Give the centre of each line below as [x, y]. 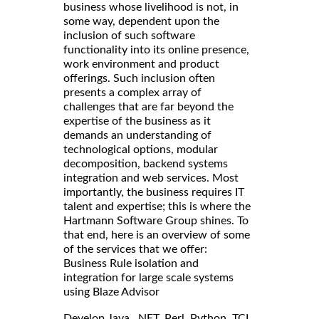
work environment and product [141, 64]
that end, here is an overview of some [157, 235]
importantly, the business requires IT [154, 192]
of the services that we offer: [135, 249]
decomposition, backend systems [146, 163]
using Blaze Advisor [111, 292]
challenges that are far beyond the [148, 106]
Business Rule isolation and [131, 263]
